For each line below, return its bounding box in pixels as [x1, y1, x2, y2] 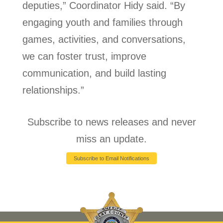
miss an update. [76, 133, 147, 145]
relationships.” [22, 85, 84, 96]
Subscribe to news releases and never [27, 116, 196, 128]
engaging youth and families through [22, 17, 183, 28]
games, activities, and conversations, [22, 34, 186, 45]
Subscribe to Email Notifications [74, 155, 149, 161]
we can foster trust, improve [22, 51, 146, 62]
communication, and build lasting [22, 68, 166, 79]
